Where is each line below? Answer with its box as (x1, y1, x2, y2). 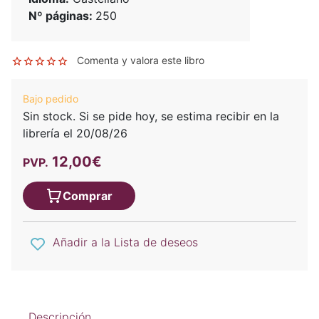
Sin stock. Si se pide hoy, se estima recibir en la (23, 109, 279, 124)
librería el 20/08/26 (23, 126, 127, 141)
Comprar (63, 189, 113, 204)
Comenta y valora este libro (77, 54, 204, 67)
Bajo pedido (23, 93, 78, 105)
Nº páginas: (28, 9, 95, 23)
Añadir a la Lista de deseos (53, 235, 198, 250)
